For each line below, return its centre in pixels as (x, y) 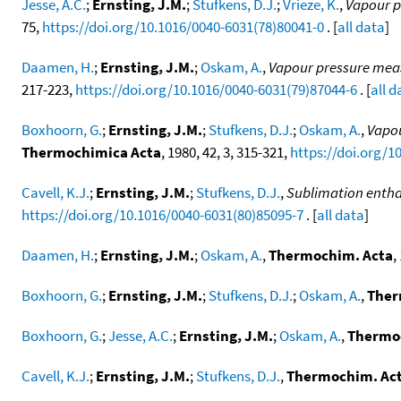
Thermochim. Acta (331, 255)
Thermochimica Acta (91, 152)
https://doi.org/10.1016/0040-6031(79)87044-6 (216, 89)
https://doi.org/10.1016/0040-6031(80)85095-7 (162, 214)
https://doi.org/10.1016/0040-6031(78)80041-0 (183, 26)
